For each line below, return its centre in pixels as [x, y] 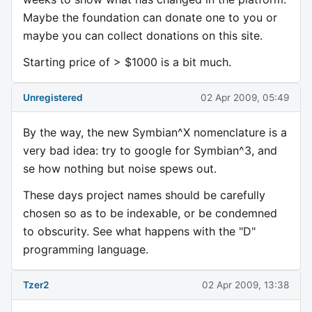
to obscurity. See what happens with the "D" [139, 232]
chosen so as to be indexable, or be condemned [150, 213]
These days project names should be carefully [144, 195]
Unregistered [53, 97]
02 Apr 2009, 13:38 [245, 284]
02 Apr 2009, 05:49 [245, 97]
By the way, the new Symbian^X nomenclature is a [155, 133]
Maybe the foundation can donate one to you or [150, 18]
